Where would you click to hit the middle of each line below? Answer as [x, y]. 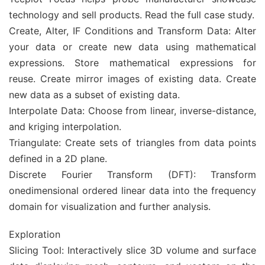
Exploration [35, 234]
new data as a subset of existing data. [94, 95]
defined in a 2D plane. [58, 159]
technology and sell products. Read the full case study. [132, 15]
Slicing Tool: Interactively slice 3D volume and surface [132, 250]
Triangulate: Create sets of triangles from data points [132, 143]
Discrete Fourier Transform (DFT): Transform [132, 174]
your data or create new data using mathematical [132, 47]
